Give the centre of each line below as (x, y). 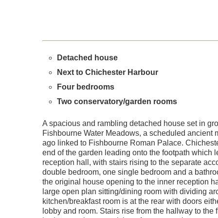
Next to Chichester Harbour (108, 72)
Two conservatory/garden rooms (117, 101)
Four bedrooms (86, 87)
